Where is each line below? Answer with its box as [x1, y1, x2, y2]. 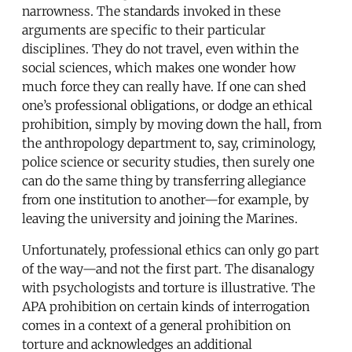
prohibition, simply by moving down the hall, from [22, 115, 322, 132]
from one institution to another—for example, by [22, 191, 309, 207]
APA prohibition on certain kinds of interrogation [22, 298, 310, 314]
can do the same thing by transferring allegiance [22, 172, 306, 189]
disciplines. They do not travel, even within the [22, 40, 299, 57]
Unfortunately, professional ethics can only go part [22, 241, 319, 258]
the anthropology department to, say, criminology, [22, 134, 316, 151]
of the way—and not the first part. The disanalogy [22, 260, 314, 277]
